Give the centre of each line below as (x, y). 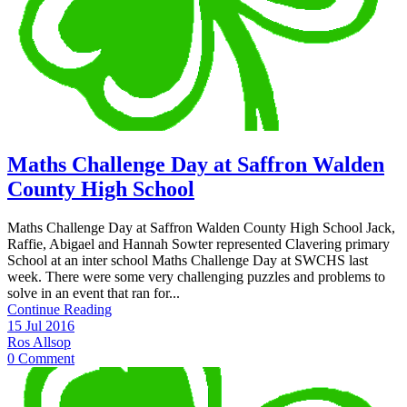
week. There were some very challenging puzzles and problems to (196, 277)
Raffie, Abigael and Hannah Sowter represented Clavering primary (199, 244)
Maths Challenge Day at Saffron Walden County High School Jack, (201, 228)
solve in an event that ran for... (94, 293)
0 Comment (41, 359)
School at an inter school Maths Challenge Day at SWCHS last (188, 261)
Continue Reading (60, 310)
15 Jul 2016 (41, 326)
